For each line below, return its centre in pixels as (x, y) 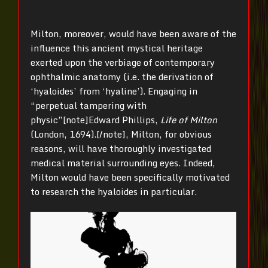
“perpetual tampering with (89, 105)
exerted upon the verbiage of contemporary (123, 62)
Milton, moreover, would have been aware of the (133, 33)
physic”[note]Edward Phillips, (95, 119)
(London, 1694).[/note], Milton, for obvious (121, 134)
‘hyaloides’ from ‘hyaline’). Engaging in (114, 91)
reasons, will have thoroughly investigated (121, 148)
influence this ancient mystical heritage (117, 48)
